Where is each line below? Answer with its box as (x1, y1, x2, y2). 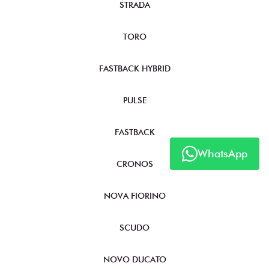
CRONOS (116, 159, 153, 169)
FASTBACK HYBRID (98, 64, 171, 74)
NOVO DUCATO (103, 255, 166, 265)
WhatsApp (198, 147, 247, 160)
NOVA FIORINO (103, 191, 166, 201)
